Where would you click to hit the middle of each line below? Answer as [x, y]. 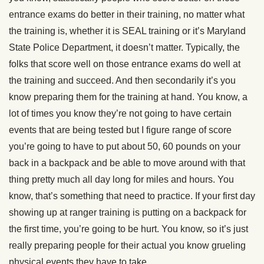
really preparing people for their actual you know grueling [127, 246]
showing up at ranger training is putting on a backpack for [128, 213]
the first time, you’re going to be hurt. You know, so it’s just [128, 229]
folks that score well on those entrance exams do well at [125, 64]
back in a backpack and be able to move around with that [127, 163]
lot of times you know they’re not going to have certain [120, 114]
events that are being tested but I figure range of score [120, 130]
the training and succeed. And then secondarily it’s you [122, 81]
